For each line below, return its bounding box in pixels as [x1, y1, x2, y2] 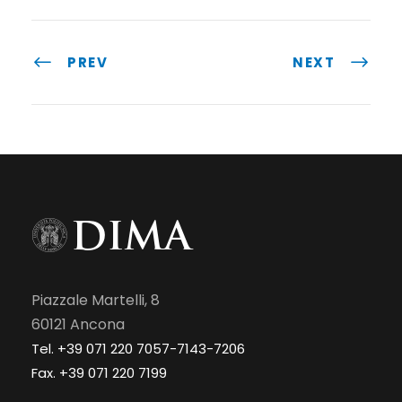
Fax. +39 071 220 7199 [31, 363, 167, 383]
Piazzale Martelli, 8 [31, 290, 160, 311]
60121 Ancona [31, 314, 125, 336]
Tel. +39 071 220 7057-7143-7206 [31, 339, 245, 359]
